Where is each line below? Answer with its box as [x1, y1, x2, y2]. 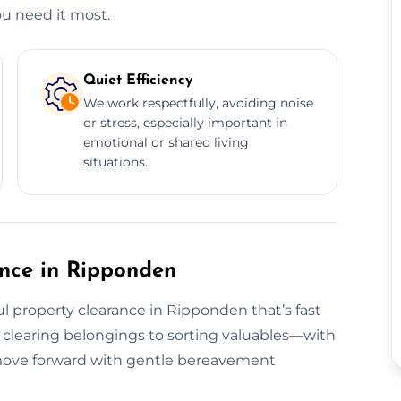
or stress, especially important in [82, 114, 287, 131]
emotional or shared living [82, 133, 249, 150]
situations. [82, 153, 148, 170]
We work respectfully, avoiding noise [82, 94, 313, 111]
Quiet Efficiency [82, 73, 193, 88]
